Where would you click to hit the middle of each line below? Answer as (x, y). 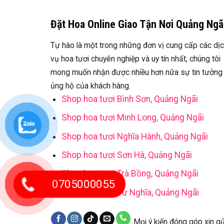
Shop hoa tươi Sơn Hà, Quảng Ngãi (127, 155)
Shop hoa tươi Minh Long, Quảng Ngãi (133, 118)
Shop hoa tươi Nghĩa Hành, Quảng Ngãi (135, 136)
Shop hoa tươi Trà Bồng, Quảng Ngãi (130, 174)
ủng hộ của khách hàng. (90, 85)
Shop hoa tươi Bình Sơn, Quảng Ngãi (130, 99)
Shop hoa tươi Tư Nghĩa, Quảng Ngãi (130, 192)
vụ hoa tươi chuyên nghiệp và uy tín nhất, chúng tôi (135, 58)
